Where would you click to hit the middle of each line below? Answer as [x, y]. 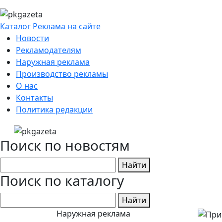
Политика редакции [54, 110]
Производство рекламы [62, 74]
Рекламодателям [49, 50]
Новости [32, 38]
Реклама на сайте [67, 27]
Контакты [34, 98]
